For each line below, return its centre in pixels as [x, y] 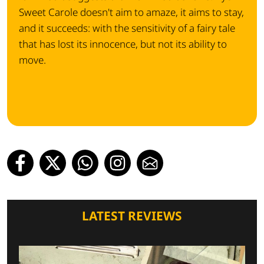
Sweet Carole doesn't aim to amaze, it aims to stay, [131, 12]
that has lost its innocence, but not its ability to [123, 44]
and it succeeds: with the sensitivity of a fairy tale [127, 28]
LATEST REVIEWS [132, 216]
